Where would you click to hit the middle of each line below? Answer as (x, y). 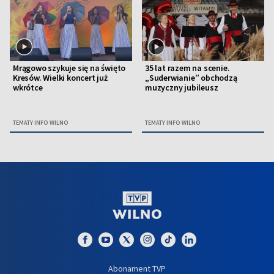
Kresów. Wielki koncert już (60, 77)
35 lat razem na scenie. (187, 68)
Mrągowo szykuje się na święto (69, 68)
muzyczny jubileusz (182, 87)
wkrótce (28, 87)
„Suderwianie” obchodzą (191, 77)
